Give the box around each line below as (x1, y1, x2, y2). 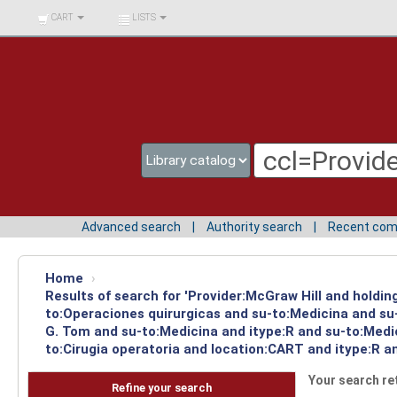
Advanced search (82, 219, 181, 234)
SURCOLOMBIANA (28, 34, 102, 43)
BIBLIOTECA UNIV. (28, 8, 101, 18)
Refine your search (111, 381, 212, 395)
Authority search (206, 219, 302, 234)
